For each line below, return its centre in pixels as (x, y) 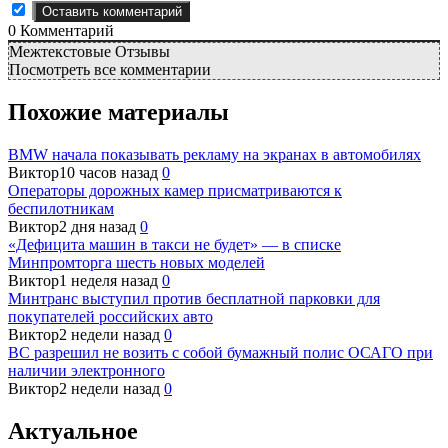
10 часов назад (108, 173)
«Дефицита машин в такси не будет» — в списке (174, 245)
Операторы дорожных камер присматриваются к (175, 191)
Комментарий (65, 30)
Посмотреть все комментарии (110, 69)
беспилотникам (61, 209)
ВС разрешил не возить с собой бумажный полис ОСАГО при (220, 353)
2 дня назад (97, 227)
